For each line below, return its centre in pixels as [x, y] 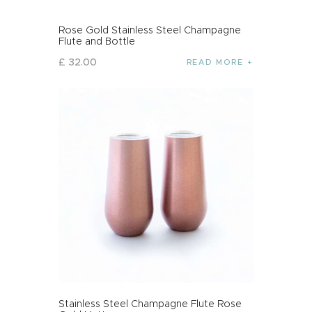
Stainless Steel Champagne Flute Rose [150, 304]
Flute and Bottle [97, 41]
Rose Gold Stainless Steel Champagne [150, 30]
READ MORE [215, 62]
